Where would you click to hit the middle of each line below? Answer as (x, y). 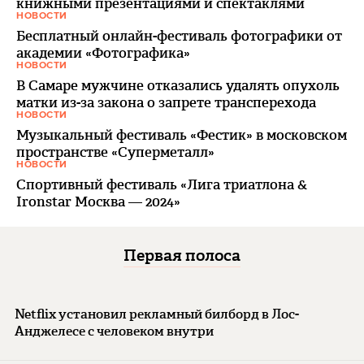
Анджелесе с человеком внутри (114, 331)
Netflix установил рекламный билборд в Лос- (157, 314)
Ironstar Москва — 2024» (98, 201)
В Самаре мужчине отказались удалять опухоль (178, 85)
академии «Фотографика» (103, 52)
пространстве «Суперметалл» (115, 152)
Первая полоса (182, 255)
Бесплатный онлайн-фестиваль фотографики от (179, 35)
